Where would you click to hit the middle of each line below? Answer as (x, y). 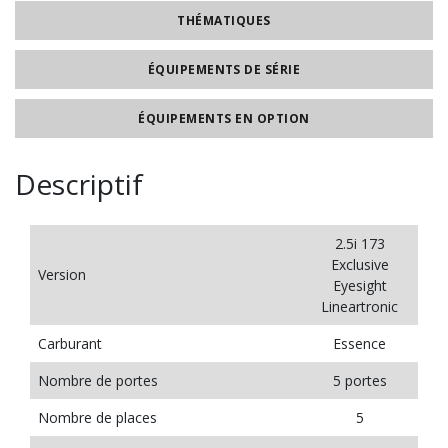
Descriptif (79, 184)
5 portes (359, 380)
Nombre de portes (98, 380)
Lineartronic (359, 306)
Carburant (70, 343)
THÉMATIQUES (224, 20)
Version (62, 274)
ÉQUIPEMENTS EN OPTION (224, 118)
